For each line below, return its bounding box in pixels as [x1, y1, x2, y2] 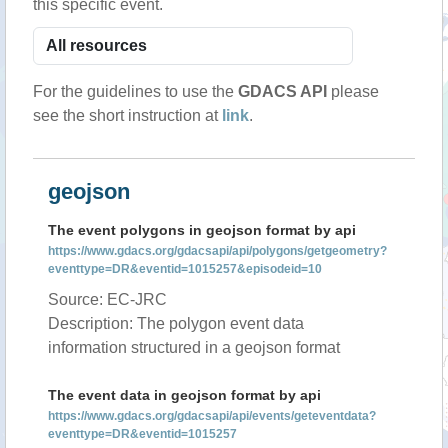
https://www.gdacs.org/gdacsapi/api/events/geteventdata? [48, 409, 376, 423]
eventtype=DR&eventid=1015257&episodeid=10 [48, 262, 322, 276]
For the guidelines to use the [33, 83, 238, 100]
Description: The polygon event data [48, 315, 304, 332]
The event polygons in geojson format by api [48, 222, 356, 238]
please [327, 83, 379, 100]
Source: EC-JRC [48, 291, 167, 308]
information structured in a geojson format [48, 339, 340, 356]
